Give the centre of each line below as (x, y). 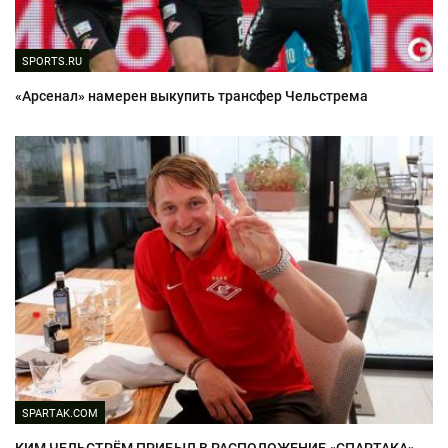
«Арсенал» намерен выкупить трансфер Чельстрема (191, 96)
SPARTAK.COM (60, 414)
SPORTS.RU (52, 62)
